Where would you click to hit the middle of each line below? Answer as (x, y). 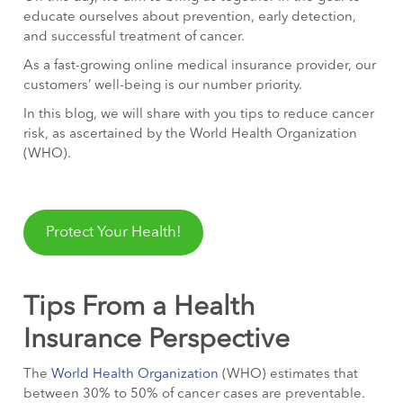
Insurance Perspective (157, 340)
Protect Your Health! (113, 233)
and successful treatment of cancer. (134, 37)
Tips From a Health (139, 308)
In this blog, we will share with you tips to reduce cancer (199, 114)
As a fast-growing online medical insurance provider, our (200, 66)
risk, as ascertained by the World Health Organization (191, 134)
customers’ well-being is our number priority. (163, 85)
